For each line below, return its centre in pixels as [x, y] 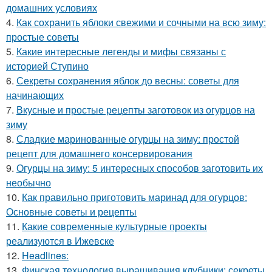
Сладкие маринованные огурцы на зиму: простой [128, 138]
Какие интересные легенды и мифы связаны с [121, 51]
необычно [29, 182]
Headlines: [45, 255]
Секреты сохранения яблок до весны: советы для [128, 80]
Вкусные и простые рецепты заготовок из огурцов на [136, 109]
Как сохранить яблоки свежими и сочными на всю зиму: [141, 22]
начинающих [35, 95]
